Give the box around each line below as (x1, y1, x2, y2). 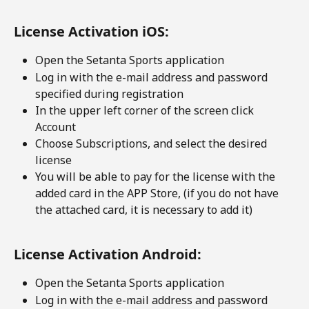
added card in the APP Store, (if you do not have (35, 185, 281, 201)
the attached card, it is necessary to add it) (35, 201, 252, 217)
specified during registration (35, 86, 183, 101)
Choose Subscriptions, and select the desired (35, 135, 270, 151)
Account (35, 119, 76, 134)
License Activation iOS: (14, 22, 169, 41)
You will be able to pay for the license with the (35, 168, 278, 184)
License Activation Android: (14, 245, 201, 264)
